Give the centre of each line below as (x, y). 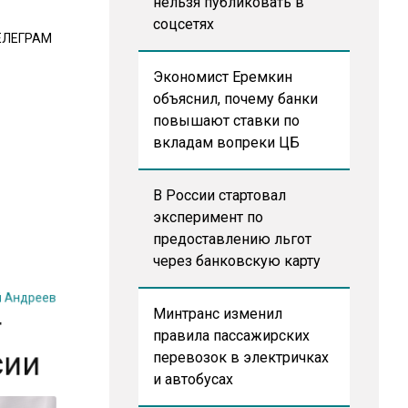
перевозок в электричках (240, 357)
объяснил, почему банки (235, 99)
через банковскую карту (236, 261)
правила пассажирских (231, 336)
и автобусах (193, 379)
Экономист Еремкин (222, 77)
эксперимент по (208, 217)
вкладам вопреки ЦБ (226, 143)
